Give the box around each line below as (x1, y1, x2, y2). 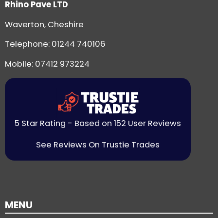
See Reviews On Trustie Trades (36, 139, 160, 151)
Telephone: (5, 38, 52, 50)
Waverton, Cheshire (5, 18, 84, 30)
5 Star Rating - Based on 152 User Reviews (15, 118, 181, 129)
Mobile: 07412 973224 (5, 58, 90, 70)
